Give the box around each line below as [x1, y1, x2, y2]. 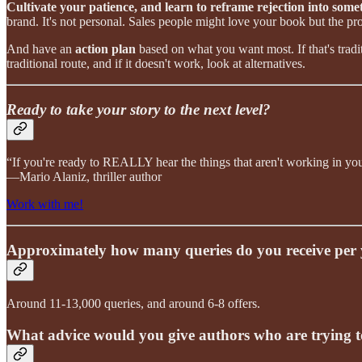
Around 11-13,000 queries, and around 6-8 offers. [6, 296, 260, 310]
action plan [75, 41, 136, 56]
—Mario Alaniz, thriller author [6, 170, 162, 184]
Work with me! [6, 197, 83, 212]
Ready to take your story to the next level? [6, 100, 271, 118]
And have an [6, 41, 75, 56]
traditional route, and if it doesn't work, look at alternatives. [6, 56, 305, 70]
